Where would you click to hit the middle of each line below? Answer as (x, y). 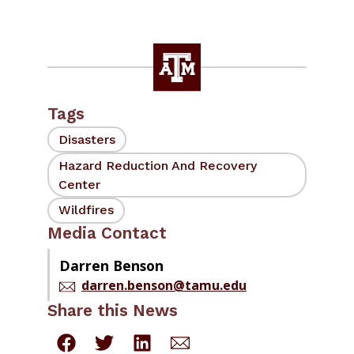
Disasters (87, 139)
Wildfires (86, 210)
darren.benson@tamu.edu (164, 285)
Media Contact (107, 233)
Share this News (113, 310)
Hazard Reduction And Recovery (158, 165)
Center (79, 184)
